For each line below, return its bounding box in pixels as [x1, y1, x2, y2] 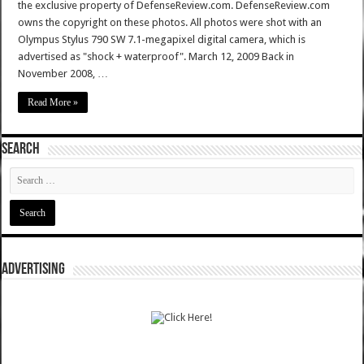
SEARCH [2, 141, 41, 158]
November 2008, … [18, 67, 109, 80]
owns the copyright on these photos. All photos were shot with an [18, 16, 323, 29]
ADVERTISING [2, 262, 66, 279]
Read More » [28, 97, 79, 109]
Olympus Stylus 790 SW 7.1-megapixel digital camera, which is [18, 33, 306, 46]
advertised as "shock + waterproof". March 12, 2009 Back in [18, 50, 295, 63]
